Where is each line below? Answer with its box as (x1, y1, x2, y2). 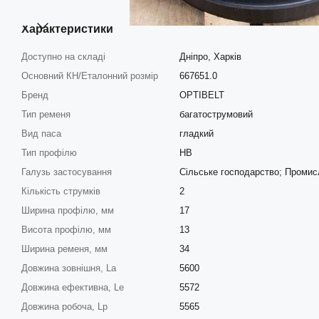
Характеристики (21, 22, 113, 35)
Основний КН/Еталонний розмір (21, 70, 158, 81)
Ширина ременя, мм (21, 243, 108, 254)
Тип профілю (21, 147, 77, 158)
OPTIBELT (179, 89, 224, 100)
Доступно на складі (21, 51, 105, 62)
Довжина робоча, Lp (21, 300, 108, 312)
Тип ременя (21, 108, 70, 120)
